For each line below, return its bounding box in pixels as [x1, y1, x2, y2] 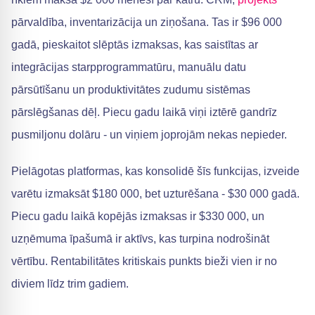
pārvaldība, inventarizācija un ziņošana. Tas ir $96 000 [11, 16, 282, 28]
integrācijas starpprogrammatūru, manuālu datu [11, 61, 246, 73]
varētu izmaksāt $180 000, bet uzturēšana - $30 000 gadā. [11, 188, 300, 200]
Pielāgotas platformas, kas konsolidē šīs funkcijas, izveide [11, 165, 300, 177]
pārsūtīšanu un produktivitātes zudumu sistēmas [11, 84, 250, 96]
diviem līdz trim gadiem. [11, 278, 129, 290]
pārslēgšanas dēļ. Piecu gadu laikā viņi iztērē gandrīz [11, 106, 277, 118]
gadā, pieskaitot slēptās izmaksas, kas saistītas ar [11, 39, 258, 51]
